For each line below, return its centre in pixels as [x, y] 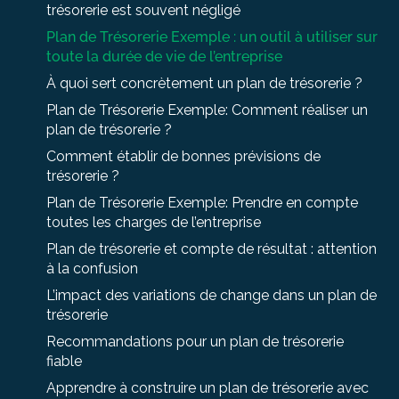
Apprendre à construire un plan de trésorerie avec [208, 387]
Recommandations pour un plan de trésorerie [195, 341]
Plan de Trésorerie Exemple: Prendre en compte [202, 202]
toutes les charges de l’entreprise [154, 222]
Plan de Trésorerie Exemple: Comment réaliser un [207, 110]
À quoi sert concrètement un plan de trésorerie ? [204, 83]
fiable [64, 361]
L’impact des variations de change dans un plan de [212, 295]
